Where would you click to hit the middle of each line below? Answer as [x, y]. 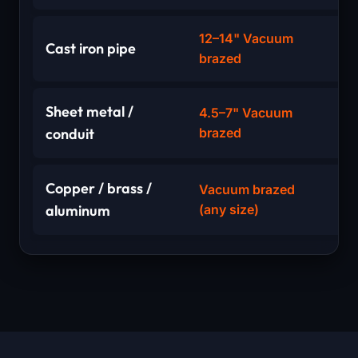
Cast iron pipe [91, 49]
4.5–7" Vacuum [246, 113]
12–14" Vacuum [246, 39]
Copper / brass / [99, 189]
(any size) [229, 210]
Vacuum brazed [247, 190]
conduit [70, 134]
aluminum [78, 211]
